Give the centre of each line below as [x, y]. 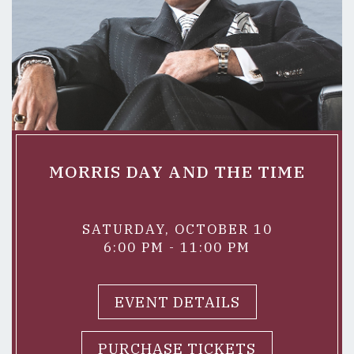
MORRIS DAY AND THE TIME [177, 171]
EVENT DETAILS [177, 302]
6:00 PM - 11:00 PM [177, 247]
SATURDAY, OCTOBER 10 [177, 229]
